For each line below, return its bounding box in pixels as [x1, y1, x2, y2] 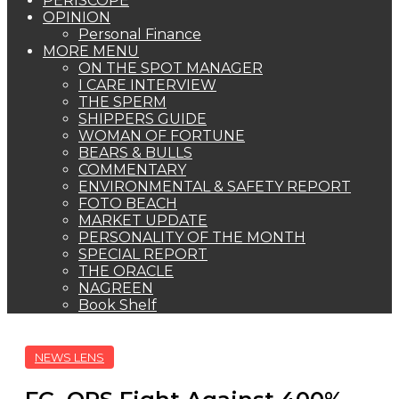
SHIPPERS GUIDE [78, 110, 207, 127]
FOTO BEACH [78, 195, 177, 212]
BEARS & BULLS [78, 144, 192, 161]
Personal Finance [78, 26, 201, 43]
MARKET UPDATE [78, 212, 208, 229]
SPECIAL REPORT [78, 246, 208, 263]
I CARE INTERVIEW [78, 77, 216, 94]
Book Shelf [78, 297, 157, 313]
